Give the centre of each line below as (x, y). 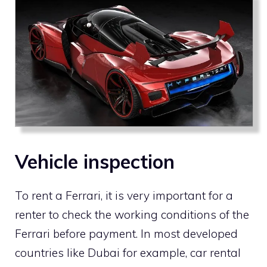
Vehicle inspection (95, 161)
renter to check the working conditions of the (132, 214)
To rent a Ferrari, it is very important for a (124, 195)
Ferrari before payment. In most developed (126, 233)
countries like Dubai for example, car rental (128, 252)
